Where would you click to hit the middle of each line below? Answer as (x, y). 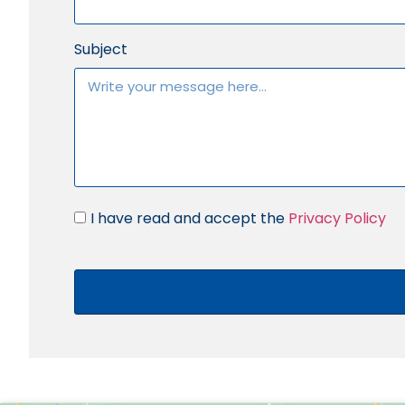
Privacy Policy (337, 219)
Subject (101, 50)
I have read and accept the (189, 219)
